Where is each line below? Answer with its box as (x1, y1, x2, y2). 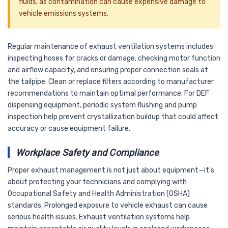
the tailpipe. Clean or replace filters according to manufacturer (8, 77, 214, 86)
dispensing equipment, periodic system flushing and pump (8, 100, 197, 109)
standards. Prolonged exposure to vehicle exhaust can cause (8, 201, 208, 210)
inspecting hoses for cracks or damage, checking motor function (8, 53, 220, 63)
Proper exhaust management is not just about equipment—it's (8, 165, 214, 175)
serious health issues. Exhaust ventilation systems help (8, 212, 190, 221)
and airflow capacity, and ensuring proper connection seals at (8, 65, 208, 74)
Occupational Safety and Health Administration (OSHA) (8, 189, 190, 198)
